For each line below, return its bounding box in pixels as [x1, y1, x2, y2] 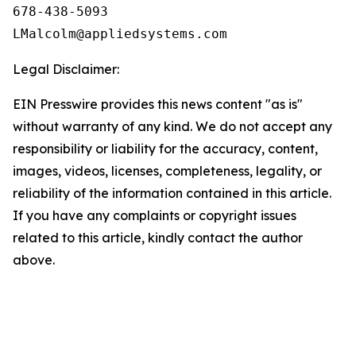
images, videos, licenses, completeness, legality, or [13, 163, 322, 179]
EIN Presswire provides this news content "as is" [13, 96, 303, 112]
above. [13, 252, 55, 268]
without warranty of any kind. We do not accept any [13, 118, 332, 134]
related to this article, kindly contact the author [13, 230, 303, 246]
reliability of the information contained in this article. [13, 185, 331, 201]
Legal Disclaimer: [13, 61, 119, 77]
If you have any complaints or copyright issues [13, 207, 296, 223]
